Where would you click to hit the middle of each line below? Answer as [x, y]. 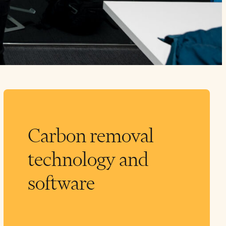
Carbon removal [91, 136]
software [62, 183]
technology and [88, 159]
